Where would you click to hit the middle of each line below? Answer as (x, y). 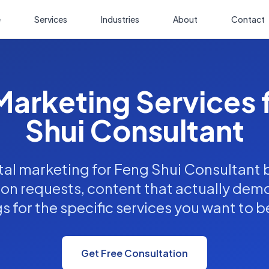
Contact (248, 19)
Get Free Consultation (134, 253)
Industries (120, 19)
